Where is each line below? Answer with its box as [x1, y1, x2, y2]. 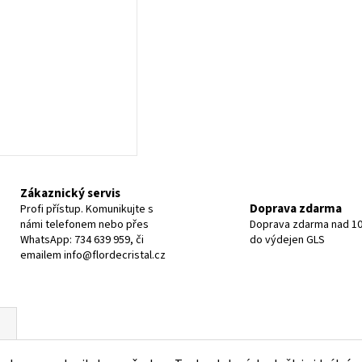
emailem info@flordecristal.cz [19, 246, 166, 263]
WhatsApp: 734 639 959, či [19, 231, 144, 248]
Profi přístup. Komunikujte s [19, 200, 154, 217]
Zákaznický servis [19, 183, 120, 202]
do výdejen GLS [250, 231, 325, 248]
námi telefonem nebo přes [19, 216, 149, 233]
